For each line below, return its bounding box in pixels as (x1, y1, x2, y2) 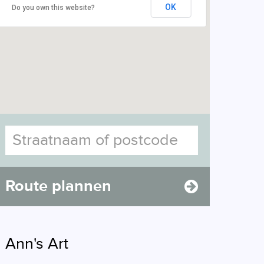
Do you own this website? (12, 4, 95, 12)
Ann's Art (5, 235, 69, 253)
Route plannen (5, 177, 112, 196)
